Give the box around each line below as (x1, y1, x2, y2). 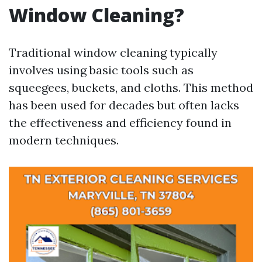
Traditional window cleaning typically (9, 45, 218, 60)
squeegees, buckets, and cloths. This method (9, 80, 253, 95)
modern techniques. (9, 133, 119, 147)
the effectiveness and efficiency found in (9, 115, 232, 130)
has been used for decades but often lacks (9, 98, 239, 112)
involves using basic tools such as (9, 63, 194, 77)
